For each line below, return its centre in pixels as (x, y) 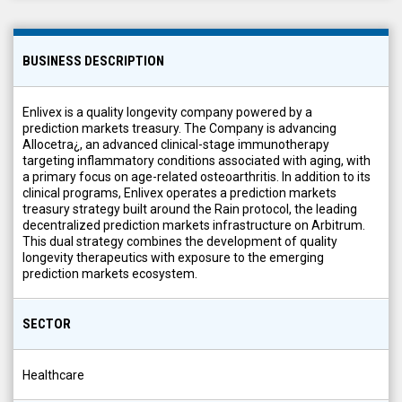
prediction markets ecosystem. (110, 274)
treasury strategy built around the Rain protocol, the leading (190, 209)
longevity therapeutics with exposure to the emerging (173, 258)
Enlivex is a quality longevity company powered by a (167, 112)
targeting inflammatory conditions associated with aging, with (197, 161)
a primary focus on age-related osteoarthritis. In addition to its (197, 177)
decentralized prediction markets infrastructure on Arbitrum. (194, 225)
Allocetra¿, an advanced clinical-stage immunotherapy (176, 144)
